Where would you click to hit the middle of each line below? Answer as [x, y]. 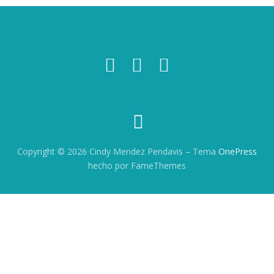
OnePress [238, 152]
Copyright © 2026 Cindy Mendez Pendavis [101, 152]
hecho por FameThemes [137, 166]
